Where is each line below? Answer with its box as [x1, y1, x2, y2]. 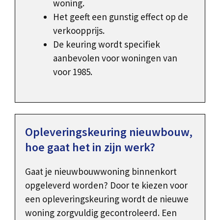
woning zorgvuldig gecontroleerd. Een [25, 207, 177, 219]
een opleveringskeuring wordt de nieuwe [25, 193, 189, 205]
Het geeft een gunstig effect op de [53, 10, 188, 23]
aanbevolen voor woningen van [53, 52, 177, 64]
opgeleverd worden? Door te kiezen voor [25, 179, 188, 192]
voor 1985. [53, 65, 92, 78]
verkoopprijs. [53, 24, 105, 36]
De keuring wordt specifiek [53, 38, 160, 50]
